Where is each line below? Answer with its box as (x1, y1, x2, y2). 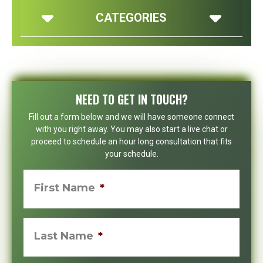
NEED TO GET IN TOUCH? (75, 91, 188, 108)
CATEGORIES (96, 11, 167, 25)
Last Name (34, 230, 93, 242)
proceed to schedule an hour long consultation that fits (31, 137, 232, 146)
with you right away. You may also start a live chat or (35, 124, 228, 134)
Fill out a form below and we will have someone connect (29, 112, 234, 122)
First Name (34, 181, 95, 194)
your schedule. (104, 149, 159, 159)
